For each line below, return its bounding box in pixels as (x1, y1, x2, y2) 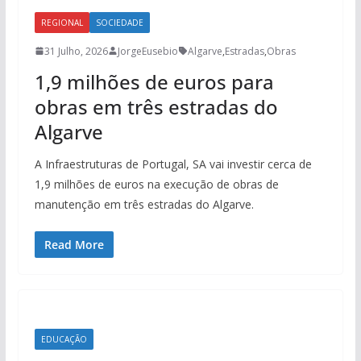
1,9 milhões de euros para (34, 68, 274, 95)
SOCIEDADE (95, 16, 143, 28)
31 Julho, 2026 (44, 44, 108, 58)
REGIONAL (40, 16, 83, 28)
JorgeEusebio (117, 44, 178, 58)
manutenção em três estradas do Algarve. (34, 196, 254, 212)
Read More (44, 236, 104, 252)
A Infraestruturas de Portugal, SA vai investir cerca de (34, 156, 312, 172)
